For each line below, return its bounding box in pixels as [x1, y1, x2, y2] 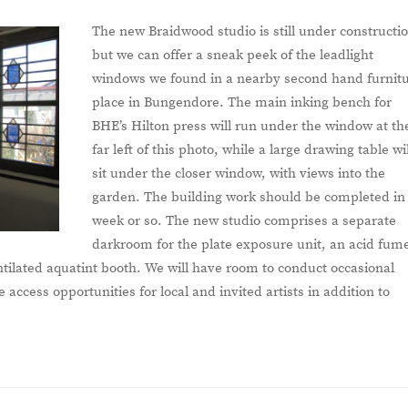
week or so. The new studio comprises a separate [92, 211, 397, 229]
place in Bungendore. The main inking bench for [92, 93, 393, 111]
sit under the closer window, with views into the [92, 164, 386, 182]
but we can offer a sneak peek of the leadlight [92, 46, 374, 64]
